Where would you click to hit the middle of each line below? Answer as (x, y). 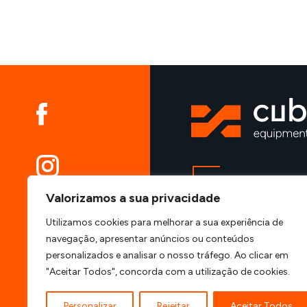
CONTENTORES (256, 235)
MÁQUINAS (242, 210)
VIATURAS (243, 185)
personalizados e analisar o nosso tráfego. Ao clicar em (167, 255)
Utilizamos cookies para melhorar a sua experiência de (164, 222)
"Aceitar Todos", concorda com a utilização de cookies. (168, 272)
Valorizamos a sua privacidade (133, 198)
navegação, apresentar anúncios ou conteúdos (150, 239)
